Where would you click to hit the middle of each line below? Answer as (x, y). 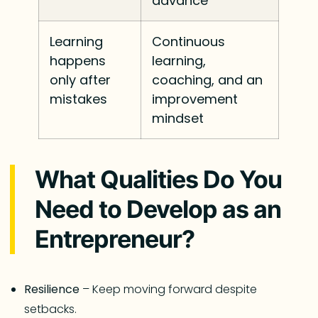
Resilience (52, 289)
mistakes (79, 99)
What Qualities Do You (158, 179)
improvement (195, 99)
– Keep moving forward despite (169, 289)
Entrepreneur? (114, 238)
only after (81, 79)
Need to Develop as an (158, 209)
